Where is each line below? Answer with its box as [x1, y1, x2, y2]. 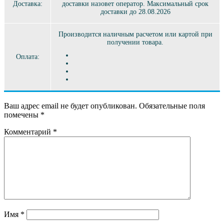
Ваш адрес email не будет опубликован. [4, 101, 137, 110]
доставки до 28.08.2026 [100, 8, 170, 15]
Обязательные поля [139, 101, 205, 110]
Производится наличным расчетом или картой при [58, 30, 212, 38]
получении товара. [107, 38, 163, 46]
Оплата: [15, 53, 39, 60]
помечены [4, 110, 40, 119]
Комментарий [4, 127, 53, 136]
